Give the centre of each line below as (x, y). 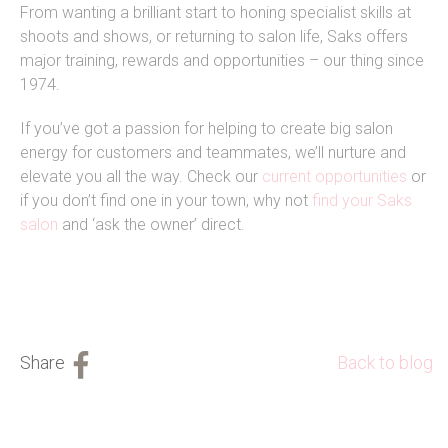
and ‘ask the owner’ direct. (151, 225)
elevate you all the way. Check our (141, 177)
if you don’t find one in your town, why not (166, 201)
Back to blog (385, 363)
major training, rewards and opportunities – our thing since (222, 61)
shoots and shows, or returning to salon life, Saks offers (214, 37)
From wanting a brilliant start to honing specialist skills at (215, 13)
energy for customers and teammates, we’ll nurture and (213, 153)
